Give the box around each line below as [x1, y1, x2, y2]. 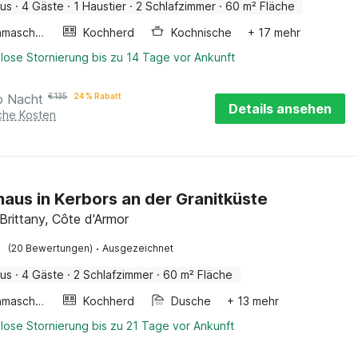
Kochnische [171, 26, 233, 39]
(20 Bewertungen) [8, 242, 93, 254]
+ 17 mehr [248, 26, 301, 39]
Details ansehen [229, 101, 332, 117]
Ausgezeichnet [102, 242, 174, 254]
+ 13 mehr [227, 294, 280, 308]
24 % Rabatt [74, 91, 122, 101]
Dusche [171, 294, 212, 308]
